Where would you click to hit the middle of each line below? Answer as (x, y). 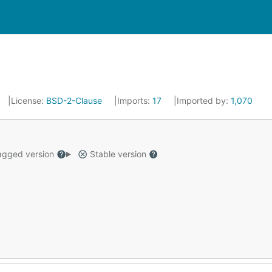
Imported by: (204, 100)
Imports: (135, 100)
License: (29, 100)
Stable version (118, 154)
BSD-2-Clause (74, 100)
